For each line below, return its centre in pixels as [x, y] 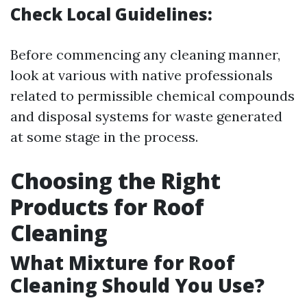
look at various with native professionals [142, 75]
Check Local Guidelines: [111, 14]
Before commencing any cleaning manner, [145, 54]
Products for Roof [107, 207]
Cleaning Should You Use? [137, 285]
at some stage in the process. [104, 137]
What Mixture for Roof [123, 262]
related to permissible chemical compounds [152, 96]
